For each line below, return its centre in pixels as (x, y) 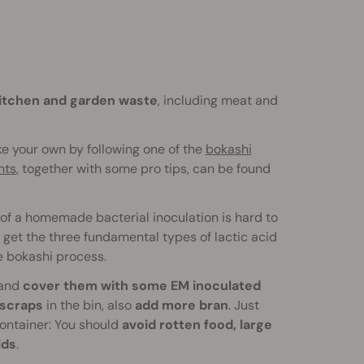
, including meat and (217, 101)
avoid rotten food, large (197, 325)
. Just (243, 305)
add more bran (181, 305)
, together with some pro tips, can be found (143, 169)
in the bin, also (89, 305)
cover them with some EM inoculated (141, 286)
